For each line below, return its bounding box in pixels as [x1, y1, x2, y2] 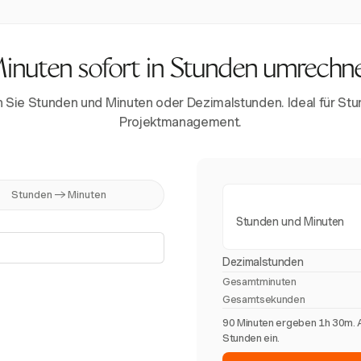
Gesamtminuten [222, 276, 297, 288]
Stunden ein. [222, 332, 280, 344]
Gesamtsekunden [222, 293, 305, 305]
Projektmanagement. [118, 114, 243, 130]
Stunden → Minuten [11, 189, 107, 201]
